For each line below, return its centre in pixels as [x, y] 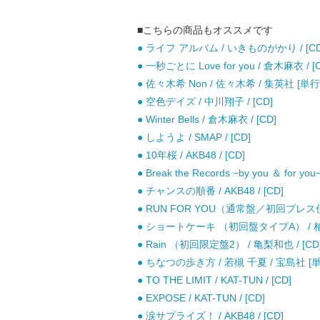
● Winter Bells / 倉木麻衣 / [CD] [207, 119]
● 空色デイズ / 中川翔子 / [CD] [205, 101]
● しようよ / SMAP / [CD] [194, 137]
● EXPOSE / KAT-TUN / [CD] [201, 298]
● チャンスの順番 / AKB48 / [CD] [210, 191]
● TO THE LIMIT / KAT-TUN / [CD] [214, 280]
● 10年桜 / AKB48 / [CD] [191, 155]
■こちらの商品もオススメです [205, 30]
